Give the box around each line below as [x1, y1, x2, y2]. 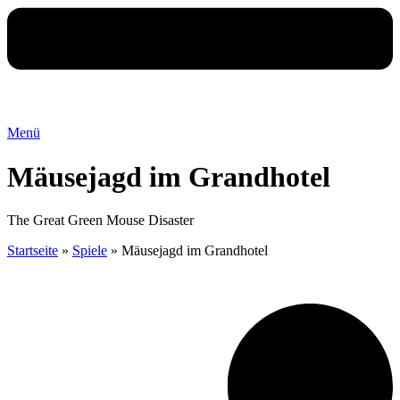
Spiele [72, 242, 107, 258]
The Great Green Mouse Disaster [7, 212, 194, 228]
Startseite [7, 242, 58, 258]
